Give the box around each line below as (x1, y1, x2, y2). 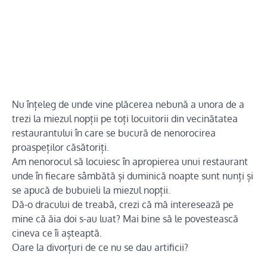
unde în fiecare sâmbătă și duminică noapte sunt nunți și (12, 170, 253, 182)
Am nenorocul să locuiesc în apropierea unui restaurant (12, 156, 248, 167)
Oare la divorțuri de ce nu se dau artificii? (12, 241, 188, 253)
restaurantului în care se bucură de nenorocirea (12, 127, 216, 139)
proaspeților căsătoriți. (12, 141, 109, 153)
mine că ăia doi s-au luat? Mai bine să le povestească (12, 213, 238, 225)
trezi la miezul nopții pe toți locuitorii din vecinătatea (12, 113, 238, 125)
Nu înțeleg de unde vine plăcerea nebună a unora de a (12, 98, 244, 110)
